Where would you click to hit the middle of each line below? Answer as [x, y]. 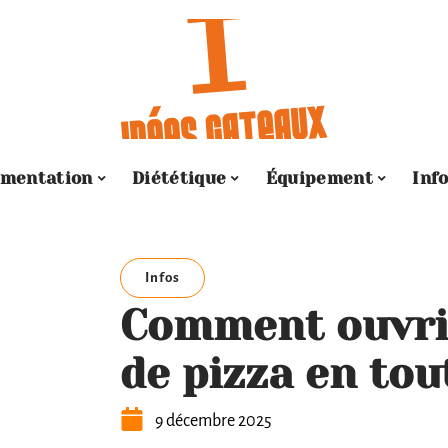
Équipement [319, 177]
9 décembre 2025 [213, 421]
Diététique [179, 177]
